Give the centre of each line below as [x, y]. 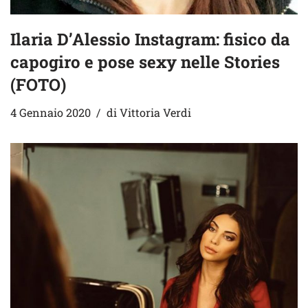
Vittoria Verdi [155, 113]
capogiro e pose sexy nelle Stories [145, 62]
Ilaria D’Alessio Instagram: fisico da [150, 40]
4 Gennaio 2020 [51, 113]
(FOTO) [38, 85]
